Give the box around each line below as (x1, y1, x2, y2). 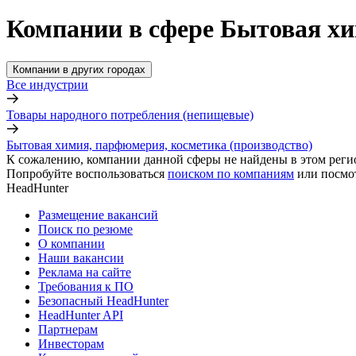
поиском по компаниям (168, 166, 294, 180)
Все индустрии (6, 77, 88, 91)
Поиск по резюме (38, 222, 133, 236)
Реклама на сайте (38, 265, 131, 279)
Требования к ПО (38, 279, 133, 293)
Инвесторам (38, 336, 104, 350)
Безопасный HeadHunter (38, 293, 168, 308)
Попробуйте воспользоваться (6, 166, 164, 180)
